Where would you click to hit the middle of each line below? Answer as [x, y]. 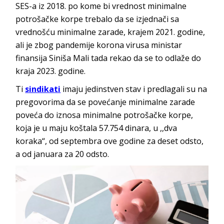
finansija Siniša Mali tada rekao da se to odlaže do [108, 58]
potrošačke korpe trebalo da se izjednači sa [97, 19]
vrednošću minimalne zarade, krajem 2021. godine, [110, 32]
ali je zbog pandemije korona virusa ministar [99, 45]
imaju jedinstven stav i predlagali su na [134, 89]
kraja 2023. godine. [51, 71]
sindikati [43, 89]
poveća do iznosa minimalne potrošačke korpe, [104, 115]
